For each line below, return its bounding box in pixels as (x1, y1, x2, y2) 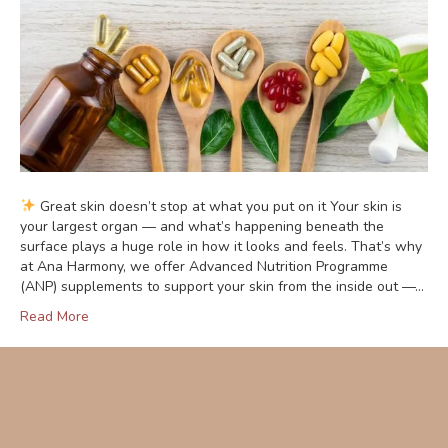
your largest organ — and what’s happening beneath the (20, 217, 384, 237)
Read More (20, 307, 89, 327)
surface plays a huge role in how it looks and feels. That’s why (20, 237, 422, 257)
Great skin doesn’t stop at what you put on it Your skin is (35, 197, 402, 217)
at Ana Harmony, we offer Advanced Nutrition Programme (20, 257, 388, 277)
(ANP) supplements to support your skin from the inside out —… (20, 277, 424, 297)
